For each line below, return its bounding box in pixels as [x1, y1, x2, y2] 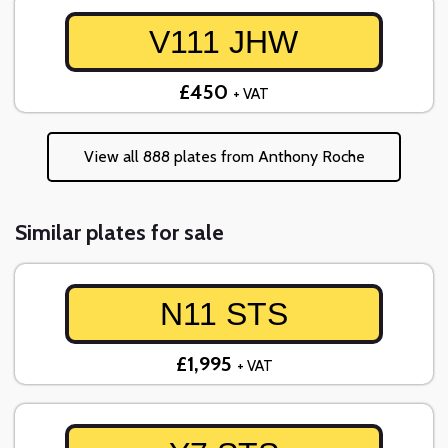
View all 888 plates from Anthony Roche [83, 147, 365, 167]
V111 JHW [149, 24, 299, 61]
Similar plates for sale [15, 219, 224, 247]
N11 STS [159, 296, 288, 333]
